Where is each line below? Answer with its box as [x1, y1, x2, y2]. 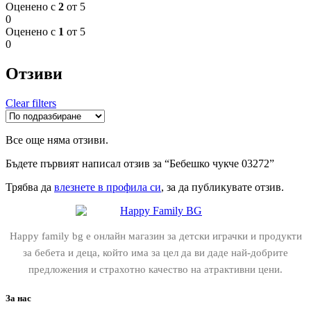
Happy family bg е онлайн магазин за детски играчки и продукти [9, 230, 302, 242]
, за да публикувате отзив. [161, 180, 284, 193]
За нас [6, 292, 31, 303]
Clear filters [6, 96, 56, 109]
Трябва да [6, 180, 54, 193]
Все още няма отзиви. [6, 133, 108, 146]
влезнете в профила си [54, 180, 161, 193]
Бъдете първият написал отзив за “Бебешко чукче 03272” [6, 157, 274, 169]
